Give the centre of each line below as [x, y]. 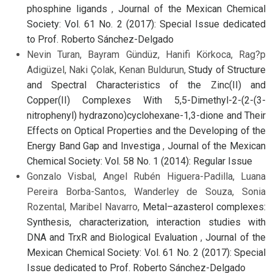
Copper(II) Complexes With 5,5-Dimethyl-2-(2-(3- [146, 101]
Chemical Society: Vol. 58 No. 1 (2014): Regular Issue [140, 161]
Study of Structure [227, 70]
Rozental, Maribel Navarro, [85, 207]
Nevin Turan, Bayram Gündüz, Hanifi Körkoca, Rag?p [146, 55]
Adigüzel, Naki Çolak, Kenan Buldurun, [108, 70]
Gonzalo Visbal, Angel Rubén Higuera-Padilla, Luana [146, 177]
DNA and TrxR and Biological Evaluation [114, 238]
